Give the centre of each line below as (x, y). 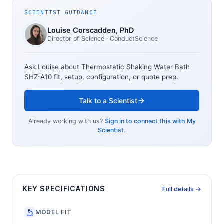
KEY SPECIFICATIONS (64, 188)
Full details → (182, 189)
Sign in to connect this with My (150, 121)
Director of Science (76, 39)
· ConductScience (131, 39)
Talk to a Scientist (108, 101)
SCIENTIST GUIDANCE (61, 12)
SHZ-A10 (38, 77)
